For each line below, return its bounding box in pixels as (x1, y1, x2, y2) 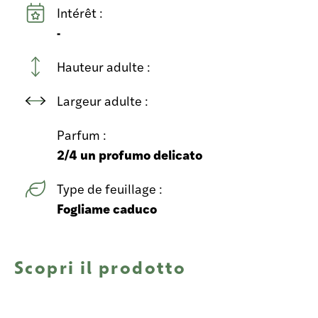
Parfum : (57, 125, 109, 143)
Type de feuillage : (57, 179, 165, 197)
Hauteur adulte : (57, 57, 153, 75)
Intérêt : (57, 3, 106, 21)
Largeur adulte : (57, 91, 151, 109)
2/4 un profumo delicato (57, 144, 202, 164)
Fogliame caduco (57, 198, 157, 218)
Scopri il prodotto (14, 255, 187, 278)
